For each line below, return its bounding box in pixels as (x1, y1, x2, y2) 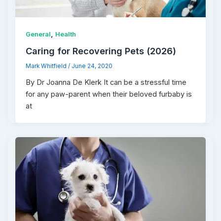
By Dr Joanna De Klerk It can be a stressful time (26, 78, 187, 87)
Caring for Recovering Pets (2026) (26, 45, 177, 57)
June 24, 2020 (72, 63, 113, 70)
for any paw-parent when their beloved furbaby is (26, 90, 192, 99)
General (26, 30, 51, 38)
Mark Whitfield (26, 63, 69, 70)
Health (55, 30, 76, 38)
